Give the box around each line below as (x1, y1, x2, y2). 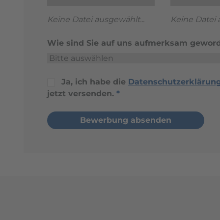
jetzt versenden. (47, 88, 116, 98)
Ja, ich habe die (61, 77, 128, 86)
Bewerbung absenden (80, 115, 171, 125)
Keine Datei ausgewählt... (47, 14, 144, 24)
